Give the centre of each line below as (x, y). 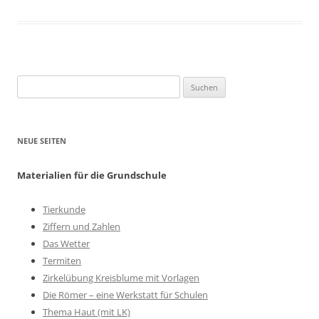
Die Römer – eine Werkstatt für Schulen (125, 295)
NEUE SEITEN (42, 141)
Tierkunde (64, 209)
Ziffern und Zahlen (82, 226)
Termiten (62, 261)
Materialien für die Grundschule (92, 175)
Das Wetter (66, 244)
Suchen (32, 83)
